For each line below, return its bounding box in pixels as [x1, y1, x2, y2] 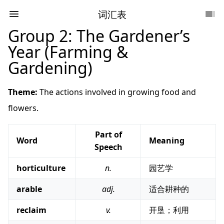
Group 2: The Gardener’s [8, 25, 190, 46]
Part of [94, 129, 122, 140]
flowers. [8, 102, 38, 113]
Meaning [149, 135, 184, 146]
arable [16, 183, 42, 194]
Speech [94, 141, 122, 152]
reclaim [16, 204, 46, 215]
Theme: [8, 86, 37, 97]
